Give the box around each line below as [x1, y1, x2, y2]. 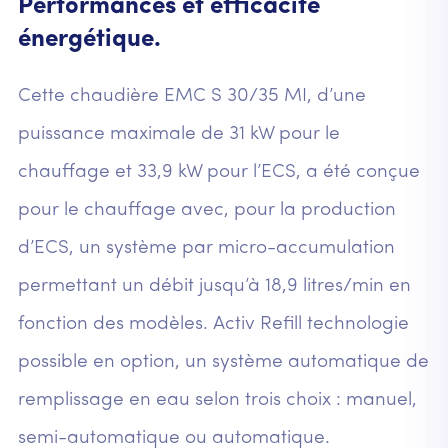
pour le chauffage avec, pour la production [17, 201, 396, 221]
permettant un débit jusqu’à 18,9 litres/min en [17, 277, 411, 297]
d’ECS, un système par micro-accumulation [17, 239, 395, 259]
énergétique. [17, 27, 161, 52]
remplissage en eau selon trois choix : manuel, [17, 391, 417, 411]
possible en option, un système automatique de [17, 353, 429, 373]
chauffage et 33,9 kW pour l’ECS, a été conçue [17, 163, 420, 183]
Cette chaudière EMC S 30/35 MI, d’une [17, 87, 366, 107]
